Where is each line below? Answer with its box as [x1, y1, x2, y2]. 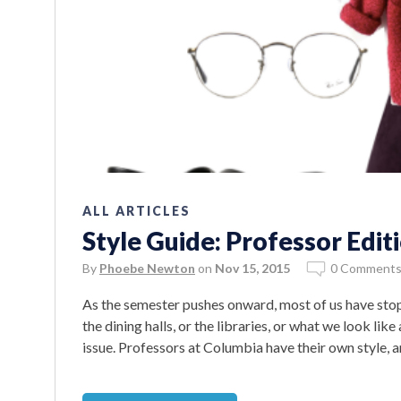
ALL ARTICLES [82, 202, 191, 218]
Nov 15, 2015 [215, 260, 290, 276]
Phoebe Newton [99, 260, 195, 276]
